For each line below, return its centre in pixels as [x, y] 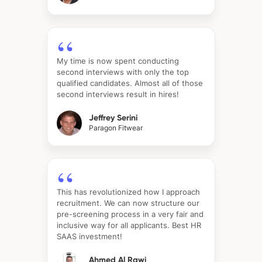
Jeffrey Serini [113, 118]
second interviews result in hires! [118, 94]
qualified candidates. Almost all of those [130, 83]
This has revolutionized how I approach [128, 192]
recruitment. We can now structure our [128, 203]
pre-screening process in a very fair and [130, 214]
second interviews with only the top [123, 72]
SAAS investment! [89, 237]
